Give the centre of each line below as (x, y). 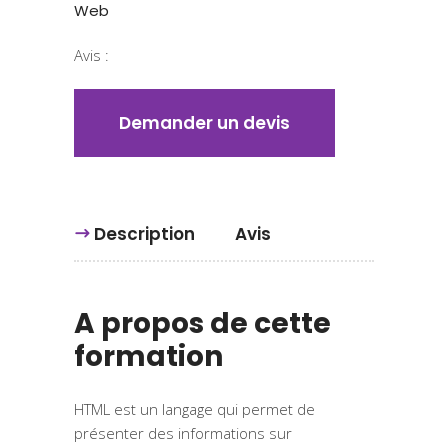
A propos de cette (202, 324)
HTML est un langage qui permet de (194, 409)
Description (144, 234)
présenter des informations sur (183, 433)
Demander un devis (204, 123)
